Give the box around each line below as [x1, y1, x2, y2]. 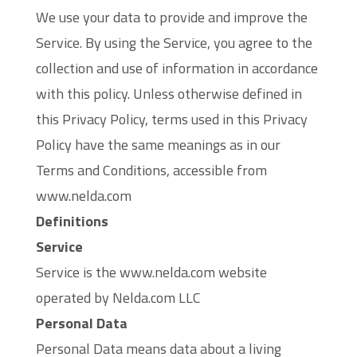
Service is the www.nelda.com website [35, 261, 267, 283]
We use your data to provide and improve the [35, 6, 308, 28]
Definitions [35, 210, 108, 232]
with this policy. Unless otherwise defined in [35, 83, 302, 104]
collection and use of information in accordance [35, 57, 318, 79]
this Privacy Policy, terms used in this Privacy [35, 108, 308, 130]
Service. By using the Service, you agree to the [35, 32, 312, 53]
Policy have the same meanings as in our [35, 134, 280, 155]
